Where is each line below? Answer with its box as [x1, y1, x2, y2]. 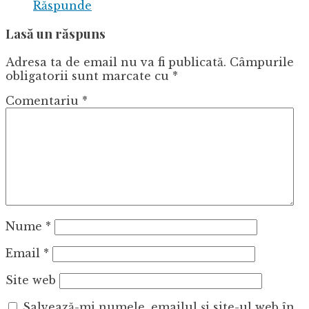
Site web [6, 273, 56, 288]
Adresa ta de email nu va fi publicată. [6, 55, 226, 70]
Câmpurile [230, 55, 294, 70]
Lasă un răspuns [6, 25, 106, 43]
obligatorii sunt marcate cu [6, 69, 172, 83]
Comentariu [6, 94, 82, 108]
